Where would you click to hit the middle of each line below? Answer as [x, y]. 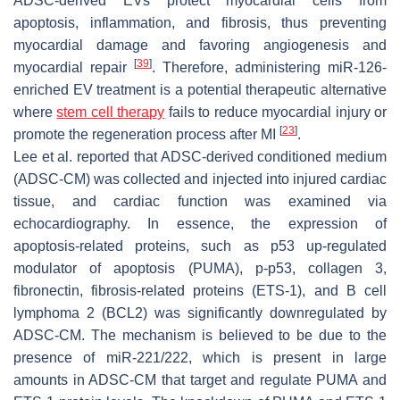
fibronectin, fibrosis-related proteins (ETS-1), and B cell [200, 290]
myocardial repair [74, 67]
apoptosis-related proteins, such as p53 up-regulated [200, 246]
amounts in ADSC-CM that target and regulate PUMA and [200, 379]
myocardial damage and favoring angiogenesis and [200, 45]
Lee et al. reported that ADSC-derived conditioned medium [200, 156]
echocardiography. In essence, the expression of [200, 223]
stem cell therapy [111, 112]
